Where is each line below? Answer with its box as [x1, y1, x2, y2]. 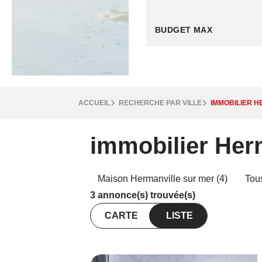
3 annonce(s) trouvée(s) [90, 189, 196, 200]
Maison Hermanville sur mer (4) [98, 173, 228, 184]
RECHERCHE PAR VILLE [119, 99, 202, 107]
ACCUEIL [78, 99, 111, 107]
